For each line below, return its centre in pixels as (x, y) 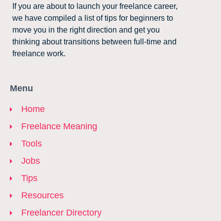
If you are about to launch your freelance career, (95, 6)
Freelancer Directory (61, 213)
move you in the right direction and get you (86, 30)
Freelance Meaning (59, 127)
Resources (42, 196)
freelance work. (39, 54)
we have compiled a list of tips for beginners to (93, 18)
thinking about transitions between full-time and (94, 42)
